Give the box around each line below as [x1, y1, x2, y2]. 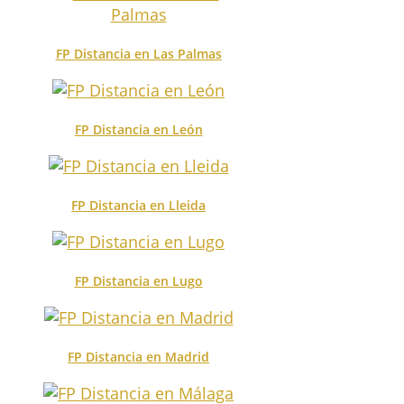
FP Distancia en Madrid [68, 347, 210, 365]
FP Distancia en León [74, 120, 203, 138]
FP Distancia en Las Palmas [55, 44, 222, 62]
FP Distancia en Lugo [74, 271, 203, 289]
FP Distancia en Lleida [71, 196, 207, 214]
